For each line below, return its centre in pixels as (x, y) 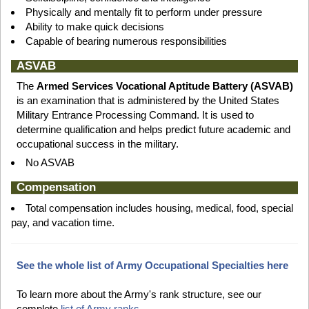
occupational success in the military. (97, 144)
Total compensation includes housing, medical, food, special (159, 208)
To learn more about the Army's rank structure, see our (139, 294)
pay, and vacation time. (63, 222)
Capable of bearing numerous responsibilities (126, 41)
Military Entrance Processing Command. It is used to (135, 115)
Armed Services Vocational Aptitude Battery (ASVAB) (165, 86)
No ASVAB (50, 163)
